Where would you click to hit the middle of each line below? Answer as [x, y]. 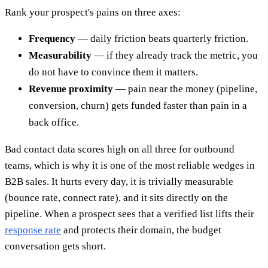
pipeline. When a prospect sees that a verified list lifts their [130, 214]
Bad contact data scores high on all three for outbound [120, 150]
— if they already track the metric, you [175, 56]
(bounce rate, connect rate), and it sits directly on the [116, 198]
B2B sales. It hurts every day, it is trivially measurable [119, 182]
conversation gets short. [55, 246]
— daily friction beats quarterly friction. [162, 39]
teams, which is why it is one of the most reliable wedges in [130, 166]
